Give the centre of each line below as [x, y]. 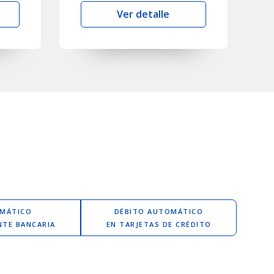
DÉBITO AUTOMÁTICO [159, 211]
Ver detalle [143, 14]
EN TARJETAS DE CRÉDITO [159, 224]
